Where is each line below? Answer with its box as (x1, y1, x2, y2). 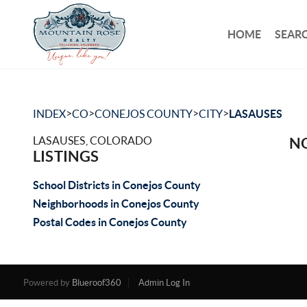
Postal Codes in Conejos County (33, 216, 187, 228)
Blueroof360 (71, 278, 121, 288)
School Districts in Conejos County (33, 179, 201, 191)
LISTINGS (33, 147, 99, 164)
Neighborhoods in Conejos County (33, 197, 199, 210)
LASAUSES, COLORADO (33, 134, 153, 147)
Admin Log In (138, 278, 190, 288)
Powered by (23, 278, 72, 288)
